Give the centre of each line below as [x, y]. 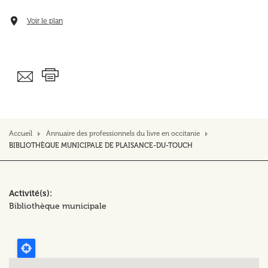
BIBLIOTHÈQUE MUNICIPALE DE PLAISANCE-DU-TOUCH [101, 145]
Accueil [21, 133]
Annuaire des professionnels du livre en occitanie [123, 133]
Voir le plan [45, 21]
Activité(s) [29, 194]
